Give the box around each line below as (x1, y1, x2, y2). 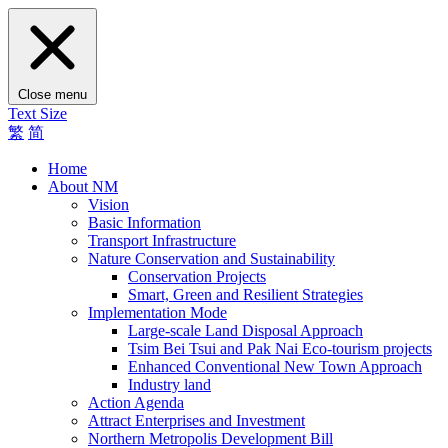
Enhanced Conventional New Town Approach (128, 358, 422, 375)
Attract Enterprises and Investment (88, 412, 305, 429)
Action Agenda (88, 394, 184, 411)
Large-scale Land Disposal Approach (128, 322, 363, 339)
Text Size (8, 105, 67, 122)
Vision (88, 196, 129, 213)
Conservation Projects (128, 268, 266, 285)
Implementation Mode (88, 304, 227, 321)
